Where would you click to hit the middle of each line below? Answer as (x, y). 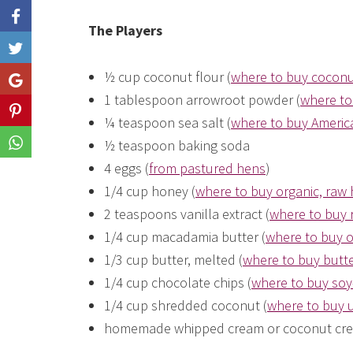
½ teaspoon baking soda (177, 145)
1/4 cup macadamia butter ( (185, 237)
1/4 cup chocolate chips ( (178, 282)
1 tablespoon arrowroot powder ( (202, 100)
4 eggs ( (126, 168)
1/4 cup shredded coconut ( (186, 305)
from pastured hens (207, 168)
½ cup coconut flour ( (167, 77)
